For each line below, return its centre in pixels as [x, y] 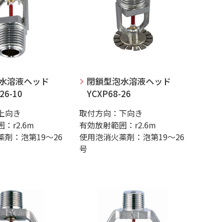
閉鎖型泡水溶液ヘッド [129, 81]
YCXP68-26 [109, 93]
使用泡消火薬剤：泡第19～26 [132, 137]
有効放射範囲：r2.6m [118, 125]
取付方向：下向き [111, 113]
